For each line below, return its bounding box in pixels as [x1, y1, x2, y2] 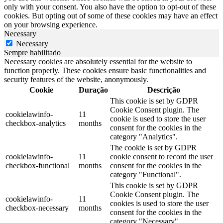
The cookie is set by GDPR [110, 143, 197, 152]
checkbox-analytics [5, 119, 66, 128]
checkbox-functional [5, 161, 70, 170]
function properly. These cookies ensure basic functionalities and [4, 66, 206, 75]
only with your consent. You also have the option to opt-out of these [4, 2, 216, 11]
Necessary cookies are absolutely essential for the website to [4, 57, 192, 66]
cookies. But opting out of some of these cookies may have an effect [4, 11, 218, 20]
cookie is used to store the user [110, 114, 206, 123]
